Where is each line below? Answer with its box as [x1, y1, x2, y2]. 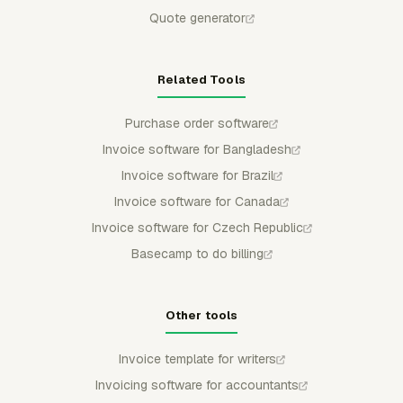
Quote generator [148, 10, 246, 26]
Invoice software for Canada [114, 193, 280, 210]
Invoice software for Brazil [121, 167, 273, 184]
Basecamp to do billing [130, 246, 264, 262]
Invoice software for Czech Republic [91, 219, 303, 236]
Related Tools [157, 72, 246, 87]
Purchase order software [125, 115, 269, 131]
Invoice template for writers [118, 351, 276, 367]
